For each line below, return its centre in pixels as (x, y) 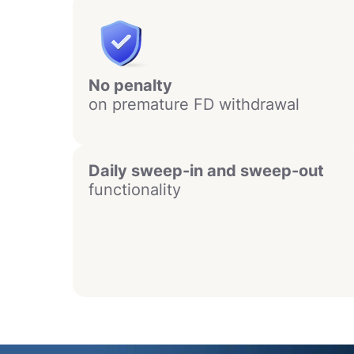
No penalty (130, 86)
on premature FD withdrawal (194, 105)
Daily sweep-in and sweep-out (206, 171)
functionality (135, 190)
